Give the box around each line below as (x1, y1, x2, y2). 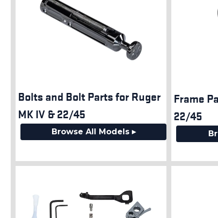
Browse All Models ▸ (51, 127, 136, 137)
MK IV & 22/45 (18, 107, 85, 122)
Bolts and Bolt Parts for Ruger (18, 89, 161, 104)
